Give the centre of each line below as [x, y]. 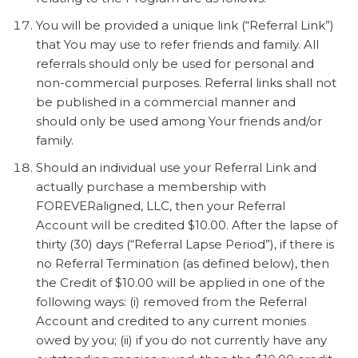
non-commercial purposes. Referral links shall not [186, 82]
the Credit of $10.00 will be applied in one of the [181, 282]
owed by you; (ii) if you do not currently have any [181, 340]
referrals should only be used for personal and [175, 63]
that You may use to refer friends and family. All [177, 44]
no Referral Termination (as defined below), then [183, 263]
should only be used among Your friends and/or [179, 121]
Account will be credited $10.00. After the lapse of [187, 225]
